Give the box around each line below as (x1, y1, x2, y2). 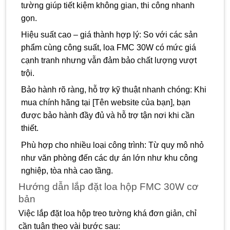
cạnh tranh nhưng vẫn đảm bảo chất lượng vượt (21, 55, 197, 65)
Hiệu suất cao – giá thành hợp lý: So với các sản (21, 30, 198, 39)
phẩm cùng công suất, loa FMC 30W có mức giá (21, 43, 196, 52)
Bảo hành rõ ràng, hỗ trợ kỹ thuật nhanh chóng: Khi (21, 85, 206, 94)
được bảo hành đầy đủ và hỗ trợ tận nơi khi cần (21, 111, 195, 120)
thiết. (21, 124, 39, 133)
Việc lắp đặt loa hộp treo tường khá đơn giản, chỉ (18, 208, 197, 218)
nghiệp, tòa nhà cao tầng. (21, 166, 113, 175)
